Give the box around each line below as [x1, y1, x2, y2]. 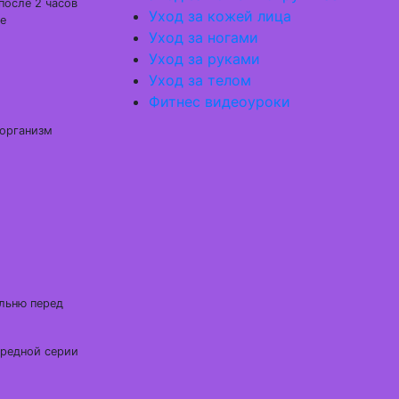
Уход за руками [149, 50, 260, 68]
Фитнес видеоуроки [149, 93, 290, 110]
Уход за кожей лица [149, 7, 291, 25]
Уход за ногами [149, 28, 258, 46]
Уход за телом [149, 71, 251, 89]
